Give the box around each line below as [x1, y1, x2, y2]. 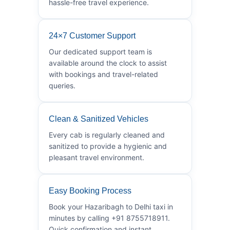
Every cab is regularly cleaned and [49, 130, 165, 139]
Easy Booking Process [49, 186, 131, 195]
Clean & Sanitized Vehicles [49, 114, 148, 123]
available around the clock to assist [49, 58, 167, 67]
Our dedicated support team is [49, 47, 152, 56]
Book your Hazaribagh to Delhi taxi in [49, 202, 173, 211]
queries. [49, 81, 75, 90]
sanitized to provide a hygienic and [49, 141, 167, 150]
